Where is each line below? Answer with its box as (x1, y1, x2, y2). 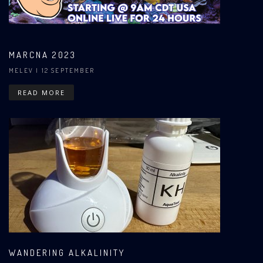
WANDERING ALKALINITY (9, 247, 125, 259)
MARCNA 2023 (9, 49, 76, 61)
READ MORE (18, 88, 65, 97)
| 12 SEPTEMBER (33, 66, 95, 75)
